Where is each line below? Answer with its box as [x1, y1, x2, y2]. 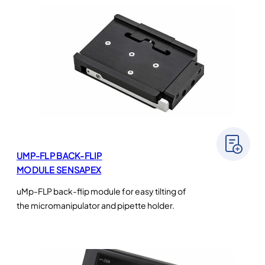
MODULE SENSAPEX [17, 164, 102, 176]
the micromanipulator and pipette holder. [17, 200, 174, 211]
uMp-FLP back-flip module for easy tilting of [17, 186, 186, 197]
